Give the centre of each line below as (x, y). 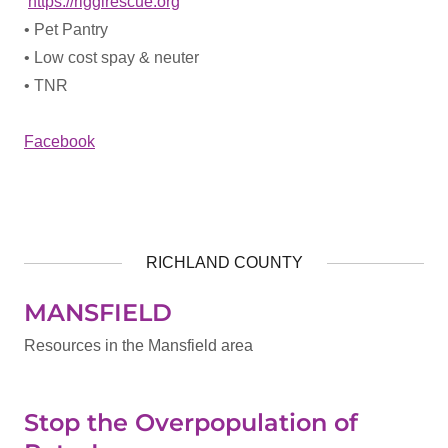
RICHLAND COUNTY (224, 262)
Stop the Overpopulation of (191, 422)
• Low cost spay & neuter (111, 57)
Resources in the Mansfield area (138, 345)
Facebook (59, 141)
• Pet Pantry (66, 29)
